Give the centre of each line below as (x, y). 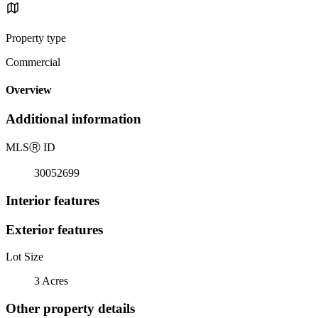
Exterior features (54, 229)
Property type (36, 38)
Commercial (33, 62)
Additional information (73, 119)
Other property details (70, 308)
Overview (29, 90)
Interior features (53, 200)
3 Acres (51, 281)
